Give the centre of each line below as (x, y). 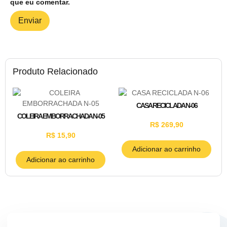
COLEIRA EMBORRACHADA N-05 (61, 116)
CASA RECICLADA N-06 (166, 105)
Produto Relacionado (55, 71)
